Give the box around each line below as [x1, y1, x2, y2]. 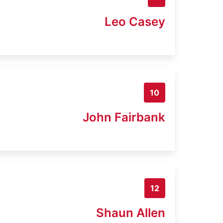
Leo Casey [105, 14, 165, 29]
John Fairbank [83, 110, 165, 124]
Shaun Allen [96, 205, 165, 220]
